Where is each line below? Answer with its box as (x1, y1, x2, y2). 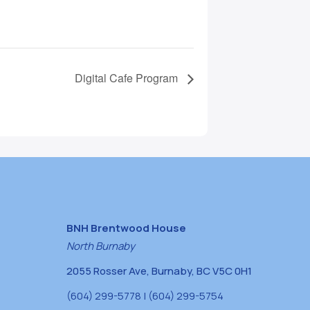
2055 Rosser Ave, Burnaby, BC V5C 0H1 (66, 264, 252, 279)
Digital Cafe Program (75, 70, 181, 86)
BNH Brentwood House (66, 221, 186, 236)
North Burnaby (66, 239, 135, 254)
